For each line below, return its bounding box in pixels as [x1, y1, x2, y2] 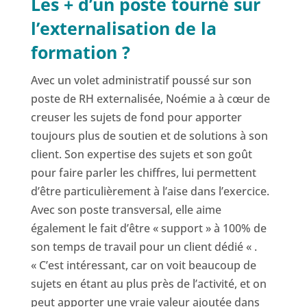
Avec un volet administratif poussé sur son [30, 73, 251, 88]
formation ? [30, 40, 130, 64]
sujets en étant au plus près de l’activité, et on [30, 276, 267, 292]
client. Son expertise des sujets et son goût [30, 147, 252, 162]
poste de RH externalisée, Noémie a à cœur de [30, 91, 270, 107]
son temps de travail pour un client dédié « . [30, 239, 257, 255]
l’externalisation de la [30, 16, 217, 40]
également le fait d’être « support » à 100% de [30, 221, 267, 236]
